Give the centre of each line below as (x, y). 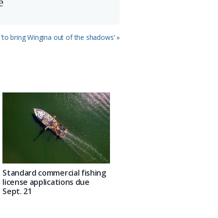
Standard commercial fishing (54, 173)
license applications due (46, 182)
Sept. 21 (17, 191)
